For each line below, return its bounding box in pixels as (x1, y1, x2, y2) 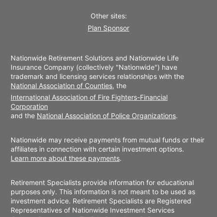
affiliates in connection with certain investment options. (11, 145, 184, 154)
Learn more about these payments (11, 154, 120, 163)
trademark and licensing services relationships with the (11, 72, 184, 81)
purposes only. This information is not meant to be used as (11, 187, 195, 196)
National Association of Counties (11, 81, 112, 90)
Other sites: (90, 11, 127, 20)
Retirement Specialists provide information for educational (11, 178, 194, 187)
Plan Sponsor (88, 24, 129, 32)
